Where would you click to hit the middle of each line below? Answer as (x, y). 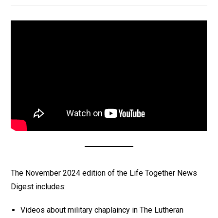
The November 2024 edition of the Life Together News (104, 173)
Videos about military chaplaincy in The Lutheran (102, 210)
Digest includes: (38, 186)
